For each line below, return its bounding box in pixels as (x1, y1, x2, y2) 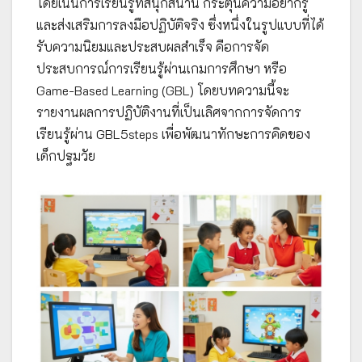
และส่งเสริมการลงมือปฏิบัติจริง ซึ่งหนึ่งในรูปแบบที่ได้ (36, 16, 324, 34)
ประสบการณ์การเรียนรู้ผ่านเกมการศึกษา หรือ (36, 60, 287, 78)
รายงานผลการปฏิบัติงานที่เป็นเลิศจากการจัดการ (36, 103, 301, 121)
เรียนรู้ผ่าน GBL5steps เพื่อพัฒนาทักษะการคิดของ (36, 125, 310, 143)
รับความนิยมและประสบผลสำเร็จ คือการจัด (36, 38, 269, 56)
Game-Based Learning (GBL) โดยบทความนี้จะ (36, 82, 289, 99)
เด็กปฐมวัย (36, 147, 95, 165)
